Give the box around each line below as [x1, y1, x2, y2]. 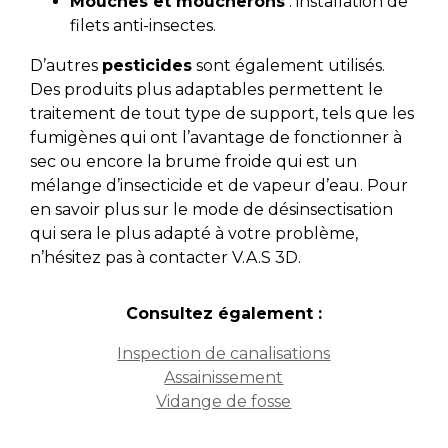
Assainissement [164, 368, 284, 388]
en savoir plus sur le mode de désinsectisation [29, 200, 393, 220]
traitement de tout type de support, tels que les [29, 104, 414, 124]
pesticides [101, 56, 192, 76]
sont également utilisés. [191, 56, 385, 76]
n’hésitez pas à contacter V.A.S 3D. [29, 248, 301, 268]
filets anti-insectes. [69, 16, 216, 36]
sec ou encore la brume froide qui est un [29, 152, 357, 172]
